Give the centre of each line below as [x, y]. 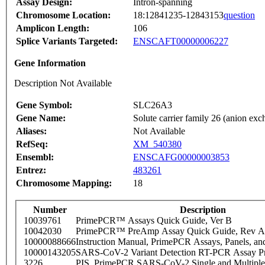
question [239, 15]
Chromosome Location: [63, 15]
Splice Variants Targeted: [67, 41]
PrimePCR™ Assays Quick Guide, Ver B [154, 221]
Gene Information [50, 63]
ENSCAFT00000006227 [181, 41]
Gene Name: [41, 118]
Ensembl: [35, 157]
